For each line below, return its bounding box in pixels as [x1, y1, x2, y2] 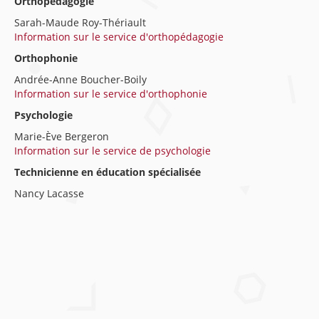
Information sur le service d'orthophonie [14, 87, 207, 100]
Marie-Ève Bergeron [14, 130, 109, 143]
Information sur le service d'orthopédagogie [14, 30, 224, 43]
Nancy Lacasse [14, 187, 84, 200]
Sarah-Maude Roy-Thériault [14, 16, 146, 29]
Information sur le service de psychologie [14, 144, 211, 157]
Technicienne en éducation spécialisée [14, 165, 201, 179]
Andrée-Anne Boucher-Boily [14, 73, 147, 86]
